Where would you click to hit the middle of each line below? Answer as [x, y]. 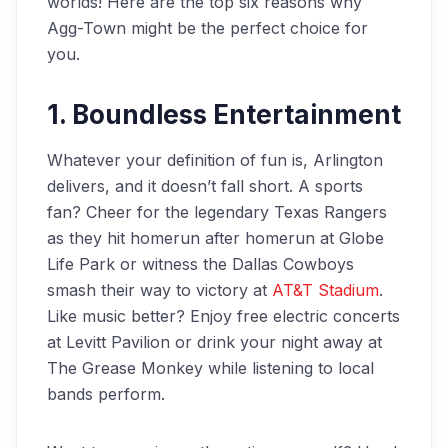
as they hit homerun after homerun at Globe [215, 238]
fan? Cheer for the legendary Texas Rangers [217, 212]
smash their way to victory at [159, 290]
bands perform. [106, 394]
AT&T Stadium [325, 290]
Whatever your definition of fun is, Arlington [215, 160]
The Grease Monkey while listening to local [210, 368]
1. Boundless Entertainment [224, 114]
